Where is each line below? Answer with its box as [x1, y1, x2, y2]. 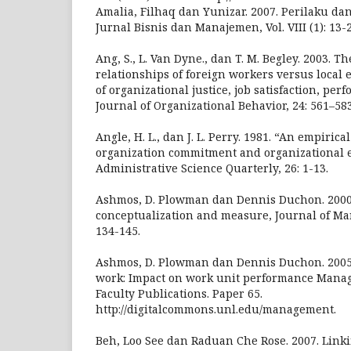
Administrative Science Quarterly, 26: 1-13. [96, 160, 328, 175]
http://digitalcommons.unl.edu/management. [96, 301, 336, 317]
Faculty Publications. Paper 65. [96, 285, 262, 301]
